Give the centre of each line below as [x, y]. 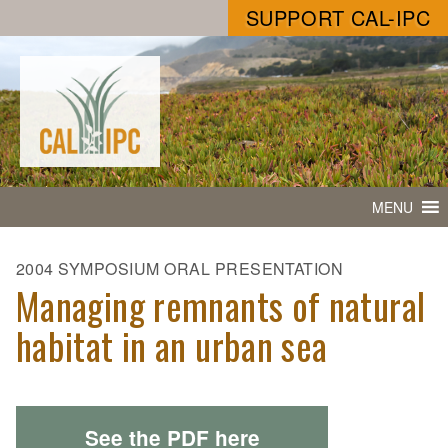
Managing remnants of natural [221, 306]
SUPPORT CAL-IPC [338, 17]
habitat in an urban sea [172, 346]
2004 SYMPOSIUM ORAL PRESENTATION [180, 269]
